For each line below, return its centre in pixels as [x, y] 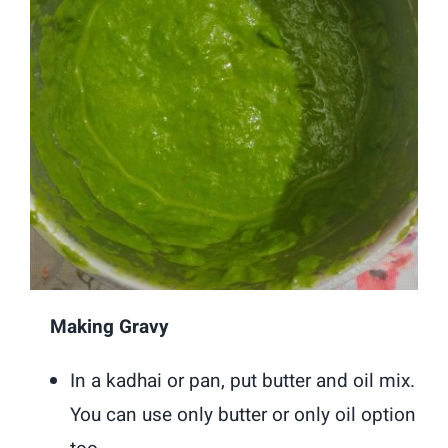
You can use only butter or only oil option [243, 414]
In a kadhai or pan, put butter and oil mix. [243, 380]
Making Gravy [100, 326]
